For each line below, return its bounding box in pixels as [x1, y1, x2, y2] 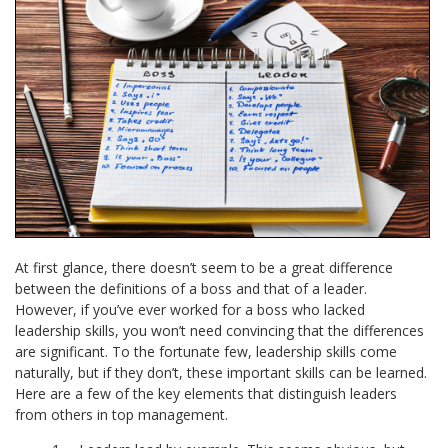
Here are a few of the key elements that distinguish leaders [15, 384, 398, 404]
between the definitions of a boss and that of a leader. [15, 279, 368, 299]
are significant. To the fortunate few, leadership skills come [15, 342, 398, 362]
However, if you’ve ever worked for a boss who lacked [15, 300, 366, 320]
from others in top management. [15, 405, 229, 425]
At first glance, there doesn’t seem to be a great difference [15, 258, 394, 278]
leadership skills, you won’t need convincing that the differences [15, 321, 425, 341]
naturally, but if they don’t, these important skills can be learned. [15, 363, 428, 383]
